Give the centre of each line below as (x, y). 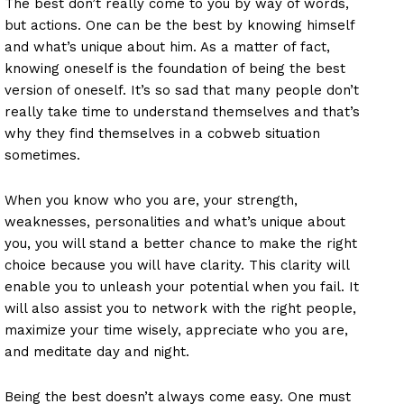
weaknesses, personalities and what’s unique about (175, 221)
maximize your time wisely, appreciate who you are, (176, 330)
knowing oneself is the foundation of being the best (175, 68)
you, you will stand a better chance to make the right (181, 243)
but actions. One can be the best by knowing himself (179, 25)
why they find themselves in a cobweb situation (162, 133)
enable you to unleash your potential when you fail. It (182, 286)
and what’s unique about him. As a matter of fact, (167, 46)
